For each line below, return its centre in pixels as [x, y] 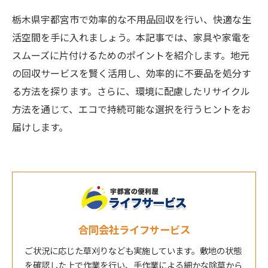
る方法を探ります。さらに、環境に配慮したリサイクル [131, 91]
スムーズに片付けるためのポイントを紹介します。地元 [131, 55]
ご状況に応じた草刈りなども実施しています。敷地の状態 [133, 250]
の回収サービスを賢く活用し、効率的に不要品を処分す [132, 73]
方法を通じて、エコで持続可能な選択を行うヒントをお [131, 109]
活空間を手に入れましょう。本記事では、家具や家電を [131, 37]
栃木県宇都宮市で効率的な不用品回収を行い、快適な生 [132, 19]
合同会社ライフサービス [134, 229]
